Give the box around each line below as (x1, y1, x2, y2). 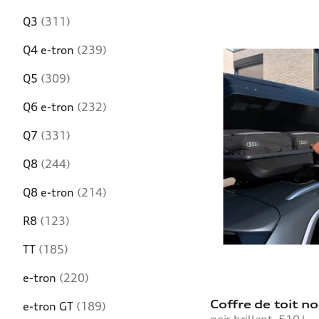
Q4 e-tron (23, 42, 77, 57)
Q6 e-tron (23, 99, 77, 114)
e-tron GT (23, 298, 76, 313)
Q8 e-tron (23, 184, 77, 199)
